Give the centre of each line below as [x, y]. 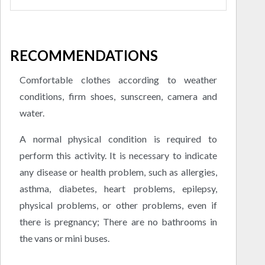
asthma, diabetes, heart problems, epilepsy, [118, 188]
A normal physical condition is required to [118, 138]
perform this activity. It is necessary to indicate [118, 155]
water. [32, 112]
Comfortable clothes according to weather [118, 79]
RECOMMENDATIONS [84, 56]
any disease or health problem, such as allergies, [118, 172]
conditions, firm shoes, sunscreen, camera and [118, 96]
